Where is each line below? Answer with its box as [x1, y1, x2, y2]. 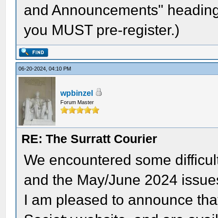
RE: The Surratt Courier [21, 132, 158, 145]
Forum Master [60, 99, 94, 105]
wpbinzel [60, 89, 93, 97]
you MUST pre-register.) [24, 22, 180, 38]
